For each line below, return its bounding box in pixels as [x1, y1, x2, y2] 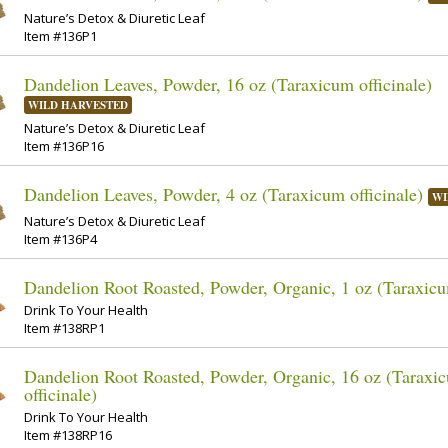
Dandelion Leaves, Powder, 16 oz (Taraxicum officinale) [24, 71, 432, 96]
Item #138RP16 [24, 426, 112, 445]
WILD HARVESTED [28, 96, 128, 113]
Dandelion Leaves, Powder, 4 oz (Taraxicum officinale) [24, 182, 423, 207]
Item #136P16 [24, 137, 104, 156]
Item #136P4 [24, 229, 97, 248]
